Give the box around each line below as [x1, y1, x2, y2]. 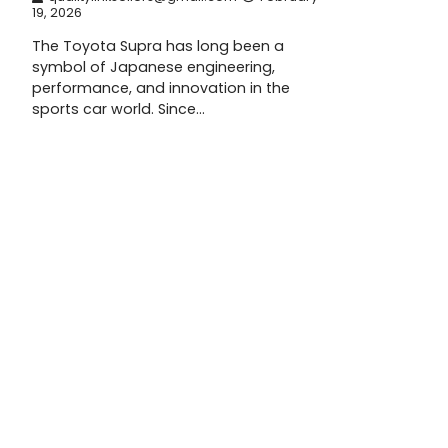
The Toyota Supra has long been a [32, 36, 284, 56]
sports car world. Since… [32, 99, 205, 119]
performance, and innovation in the [32, 78, 290, 98]
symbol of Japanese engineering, [32, 57, 275, 77]
